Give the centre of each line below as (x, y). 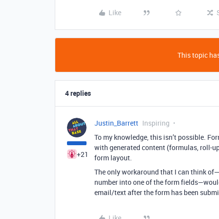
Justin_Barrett (116, 123)
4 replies (78, 93)
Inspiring (156, 123)
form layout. (113, 158)
